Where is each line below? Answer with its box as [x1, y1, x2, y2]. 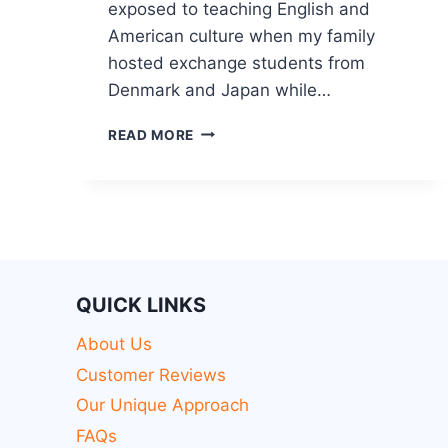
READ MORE [108, 126, 195, 143]
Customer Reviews [76, 364, 226, 385]
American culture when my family [108, 25, 375, 46]
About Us [76, 334, 152, 355]
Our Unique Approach [76, 395, 249, 416]
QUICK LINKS [76, 292, 206, 317]
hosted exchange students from [108, 52, 365, 73]
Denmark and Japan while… [108, 79, 331, 100]
